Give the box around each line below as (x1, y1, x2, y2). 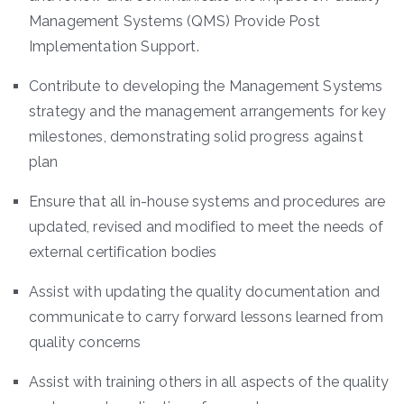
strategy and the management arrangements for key (29, 102, 386, 120)
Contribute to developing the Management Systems (29, 77, 383, 95)
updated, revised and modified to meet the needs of (29, 217, 384, 235)
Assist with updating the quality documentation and (29, 282, 381, 300)
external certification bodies (29, 243, 217, 261)
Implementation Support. (29, 37, 199, 55)
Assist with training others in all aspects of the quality (29, 372, 390, 390)
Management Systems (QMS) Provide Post (29, 12, 320, 30)
